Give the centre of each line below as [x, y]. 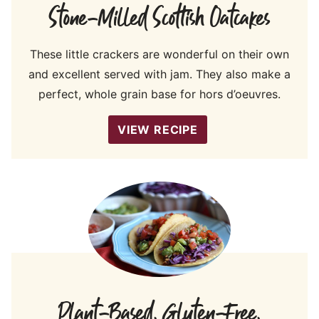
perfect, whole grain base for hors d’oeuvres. [159, 94]
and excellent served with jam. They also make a [159, 74]
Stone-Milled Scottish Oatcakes [159, 19]
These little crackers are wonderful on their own [159, 54]
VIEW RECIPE [158, 130]
